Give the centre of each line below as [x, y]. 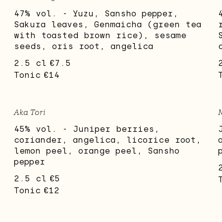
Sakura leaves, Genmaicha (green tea [108, 25]
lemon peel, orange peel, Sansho [97, 151]
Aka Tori [30, 112]
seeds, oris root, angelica [84, 47]
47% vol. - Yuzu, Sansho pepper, [96, 14]
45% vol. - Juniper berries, [87, 129]
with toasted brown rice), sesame [100, 36]
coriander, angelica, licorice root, [108, 140]
